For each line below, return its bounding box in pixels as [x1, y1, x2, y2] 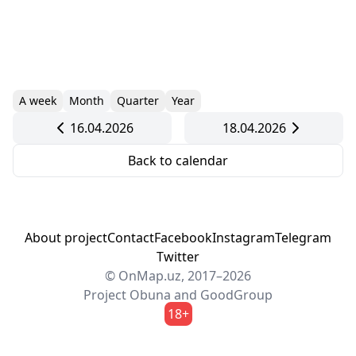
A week [19, 93, 56, 108]
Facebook [154, 229, 212, 246]
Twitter [157, 248, 199, 265]
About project [25, 229, 107, 246]
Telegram [275, 229, 331, 246]
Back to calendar [128, 152, 228, 169]
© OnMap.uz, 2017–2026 [105, 267, 251, 284]
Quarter [117, 93, 159, 108]
